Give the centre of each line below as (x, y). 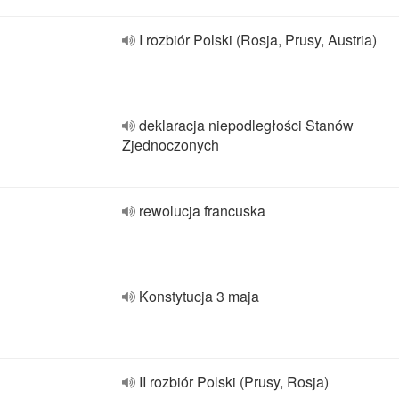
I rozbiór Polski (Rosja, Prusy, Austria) (258, 40)
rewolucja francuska (202, 211)
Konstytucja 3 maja (199, 296)
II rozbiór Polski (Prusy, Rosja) (234, 382)
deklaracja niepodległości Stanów (246, 125)
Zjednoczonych (171, 145)
